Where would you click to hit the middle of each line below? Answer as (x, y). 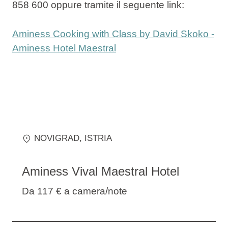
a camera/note (96, 191)
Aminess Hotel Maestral (64, 48)
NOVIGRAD (56, 138)
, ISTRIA (95, 138)
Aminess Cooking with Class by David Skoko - (113, 34)
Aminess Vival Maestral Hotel (101, 171)
